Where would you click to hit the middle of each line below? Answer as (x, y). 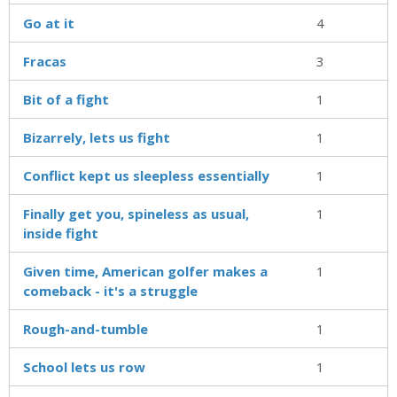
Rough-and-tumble (86, 328)
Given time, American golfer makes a (145, 271)
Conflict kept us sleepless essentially (146, 175)
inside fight (61, 233)
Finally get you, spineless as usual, (136, 213)
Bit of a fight (66, 99)
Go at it (49, 23)
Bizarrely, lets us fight (97, 137)
